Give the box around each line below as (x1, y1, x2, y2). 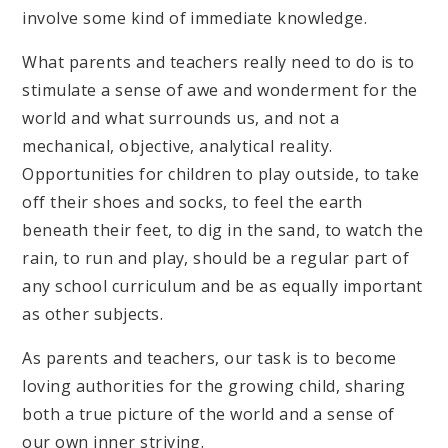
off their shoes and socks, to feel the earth (22, 191, 363, 214)
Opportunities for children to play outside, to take (22, 163, 420, 186)
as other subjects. (22, 303, 164, 326)
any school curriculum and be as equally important (22, 275, 423, 298)
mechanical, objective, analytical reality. (22, 135, 333, 158)
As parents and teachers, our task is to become (22, 347, 397, 370)
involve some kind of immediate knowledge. (22, 7, 368, 30)
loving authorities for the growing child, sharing (22, 375, 406, 398)
